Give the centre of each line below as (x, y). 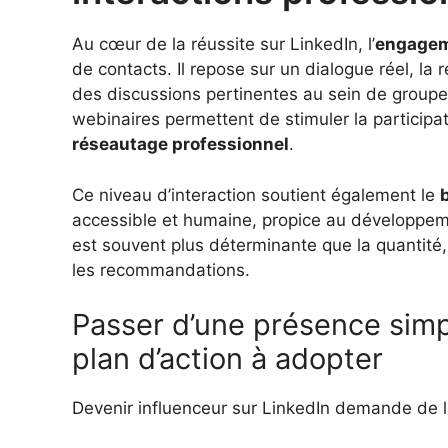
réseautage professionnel (180, 144)
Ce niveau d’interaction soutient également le (256, 194)
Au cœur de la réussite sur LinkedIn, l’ (223, 44)
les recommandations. (161, 269)
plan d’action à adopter (227, 359)
